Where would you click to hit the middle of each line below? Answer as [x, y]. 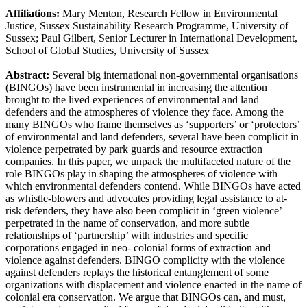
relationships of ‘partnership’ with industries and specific [127, 236]
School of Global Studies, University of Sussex [107, 51]
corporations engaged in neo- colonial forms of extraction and [138, 248]
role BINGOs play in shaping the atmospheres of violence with [142, 174]
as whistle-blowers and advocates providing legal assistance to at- [146, 199]
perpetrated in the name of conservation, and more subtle [127, 223]
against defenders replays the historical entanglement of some [137, 273]
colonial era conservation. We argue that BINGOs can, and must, [146, 297]
